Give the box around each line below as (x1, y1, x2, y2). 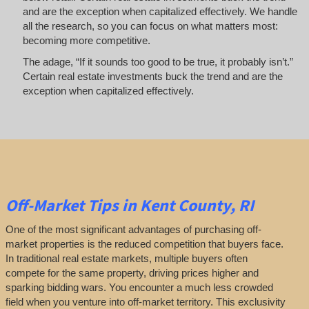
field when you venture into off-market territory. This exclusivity (5, 295, 286, 308)
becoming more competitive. (22, 34, 150, 46)
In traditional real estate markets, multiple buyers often (5, 252, 248, 264)
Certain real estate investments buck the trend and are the (22, 70, 283, 83)
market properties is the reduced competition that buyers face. (5, 237, 283, 250)
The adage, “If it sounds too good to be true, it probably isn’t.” (22, 56, 293, 68)
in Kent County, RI (121, 195, 254, 217)
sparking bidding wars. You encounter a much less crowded (5, 281, 273, 293)
